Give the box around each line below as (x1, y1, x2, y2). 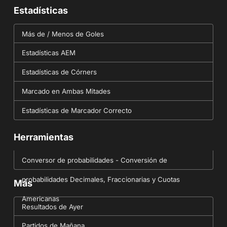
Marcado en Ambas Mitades (21, 87, 110, 96)
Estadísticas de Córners (21, 68, 97, 77)
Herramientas (13, 131, 73, 142)
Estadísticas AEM (21, 49, 75, 57)
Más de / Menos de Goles (21, 30, 104, 39)
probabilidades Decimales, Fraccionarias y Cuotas (21, 175, 180, 183)
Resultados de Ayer (21, 202, 83, 211)
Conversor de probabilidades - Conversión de (21, 156, 167, 164)
